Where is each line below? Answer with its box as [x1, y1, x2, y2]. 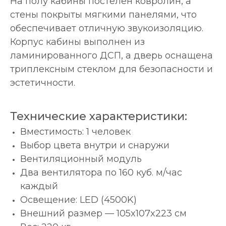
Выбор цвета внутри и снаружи [20, 140, 169, 151]
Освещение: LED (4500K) [20, 194, 137, 205]
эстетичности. [10, 77, 75, 88]
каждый [20, 181, 58, 192]
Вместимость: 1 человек [20, 126, 131, 137]
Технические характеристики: [10, 109, 187, 123]
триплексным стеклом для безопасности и [10, 64, 213, 75]
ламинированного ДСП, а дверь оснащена [10, 50, 213, 61]
